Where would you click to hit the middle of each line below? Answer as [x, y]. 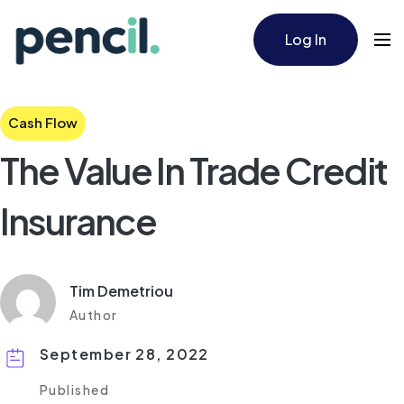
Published [74, 390]
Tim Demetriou [121, 291]
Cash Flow [43, 122]
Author [94, 315]
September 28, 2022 [124, 354]
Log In [306, 40]
